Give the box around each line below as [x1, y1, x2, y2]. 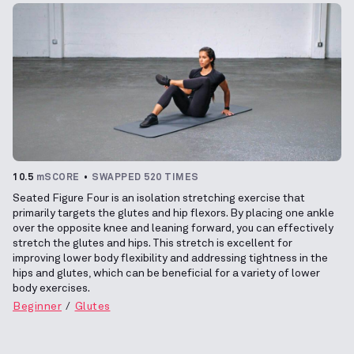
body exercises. [13, 282, 90, 294]
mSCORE [36, 172, 80, 183]
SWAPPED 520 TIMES [92, 172, 199, 183]
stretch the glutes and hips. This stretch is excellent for [13, 237, 292, 249]
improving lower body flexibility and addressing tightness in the [13, 252, 328, 264]
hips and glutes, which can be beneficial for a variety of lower [13, 267, 320, 279]
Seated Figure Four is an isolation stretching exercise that [13, 192, 305, 204]
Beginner [13, 300, 62, 312]
